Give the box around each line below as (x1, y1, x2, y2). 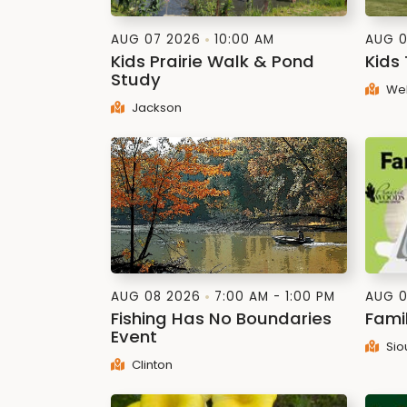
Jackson (128, 99, 182, 116)
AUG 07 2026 (111, 31, 201, 48)
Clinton (128, 356, 173, 373)
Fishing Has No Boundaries (111, 307, 332, 330)
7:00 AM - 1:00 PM (214, 288, 335, 305)
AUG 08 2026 (111, 288, 201, 305)
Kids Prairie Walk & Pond (111, 50, 314, 73)
